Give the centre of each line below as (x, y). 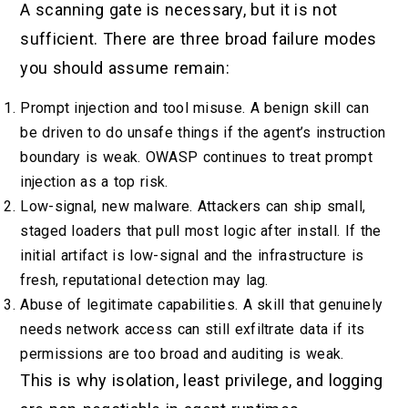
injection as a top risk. (94, 182)
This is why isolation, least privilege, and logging (202, 381)
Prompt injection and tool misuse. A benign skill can (194, 108)
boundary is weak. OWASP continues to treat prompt (197, 158)
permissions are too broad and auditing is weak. (182, 354)
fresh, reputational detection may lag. (144, 280)
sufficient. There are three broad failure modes (199, 38)
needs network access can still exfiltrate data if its (193, 330)
